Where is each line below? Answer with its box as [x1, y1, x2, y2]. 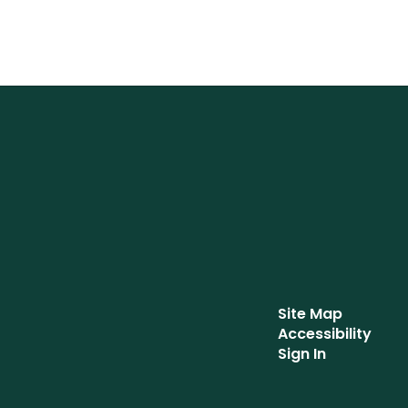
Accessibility [277, 323, 372, 344]
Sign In [277, 343, 326, 364]
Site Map [277, 303, 342, 324]
